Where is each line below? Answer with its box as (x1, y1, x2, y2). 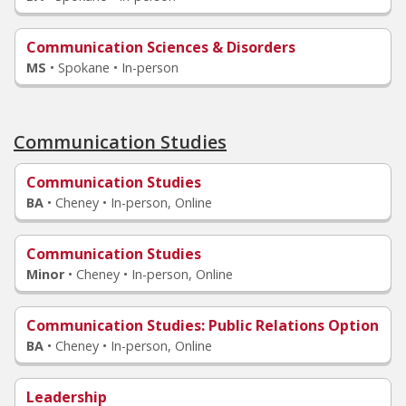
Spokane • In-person (58, 59, 179, 76)
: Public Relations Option (201, 315, 379, 335)
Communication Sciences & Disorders (26, 37, 295, 57)
